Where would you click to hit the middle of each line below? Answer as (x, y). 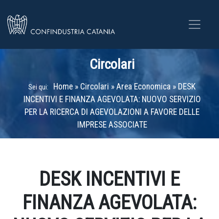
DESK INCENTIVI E (109, 179)
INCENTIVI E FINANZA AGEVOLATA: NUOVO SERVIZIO (112, 99)
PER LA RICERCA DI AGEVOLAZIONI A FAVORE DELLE (112, 112)
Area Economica (143, 87)
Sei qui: (38, 87)
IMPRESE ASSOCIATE (112, 125)
